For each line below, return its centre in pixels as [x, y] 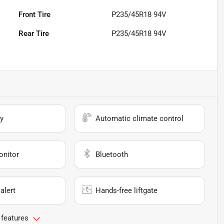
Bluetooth [112, 155]
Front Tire [35, 15]
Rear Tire [34, 34]
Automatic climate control [140, 119]
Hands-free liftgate [127, 191]
